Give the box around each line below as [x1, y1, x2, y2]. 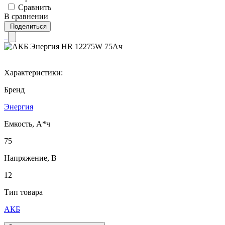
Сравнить [18, 3, 51, 12]
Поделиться [10, 22, 47, 30]
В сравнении [4, 12, 48, 21]
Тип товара [4, 187, 43, 196]
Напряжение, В [4, 153, 57, 162]
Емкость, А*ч [4, 119, 50, 128]
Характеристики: [4, 68, 63, 77]
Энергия [4, 102, 33, 111]
